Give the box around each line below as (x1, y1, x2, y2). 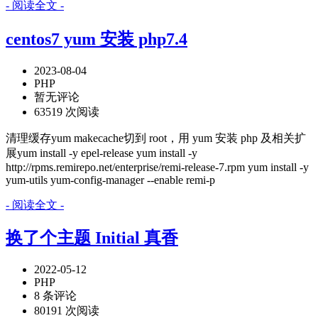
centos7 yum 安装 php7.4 (6, 29, 187, 48)
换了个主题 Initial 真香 (6, 229, 178, 248)
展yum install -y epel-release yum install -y (6, 146, 197, 159)
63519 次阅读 (34, 105, 99, 118)
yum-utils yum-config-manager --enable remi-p (6, 173, 215, 186)
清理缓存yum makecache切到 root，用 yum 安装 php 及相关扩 (6, 131, 306, 144)
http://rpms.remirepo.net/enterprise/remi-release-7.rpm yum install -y (6, 160, 309, 173)
